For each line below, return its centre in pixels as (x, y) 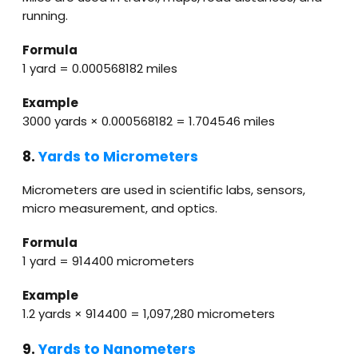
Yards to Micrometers (118, 156)
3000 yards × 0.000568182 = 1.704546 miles (149, 121)
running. (45, 15)
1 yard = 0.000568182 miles (100, 68)
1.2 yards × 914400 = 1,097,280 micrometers (149, 314)
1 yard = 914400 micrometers (108, 261)
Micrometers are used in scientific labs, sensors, (164, 190)
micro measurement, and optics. (120, 209)
